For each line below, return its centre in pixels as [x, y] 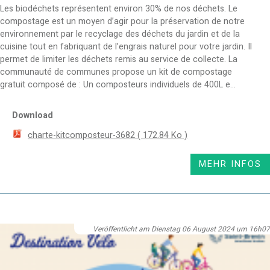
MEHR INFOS [230, 164]
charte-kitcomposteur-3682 [83, 135]
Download [33, 115]
